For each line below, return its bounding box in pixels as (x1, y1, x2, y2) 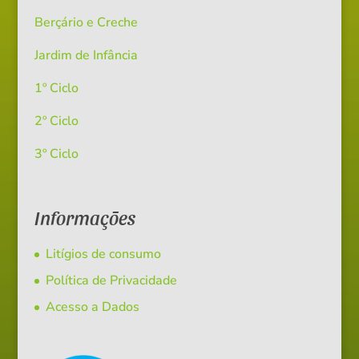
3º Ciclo (34, 145, 79, 163)
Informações (34, 206, 135, 229)
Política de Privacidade (45, 272, 177, 290)
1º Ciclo (34, 79, 79, 98)
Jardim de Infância (34, 46, 138, 65)
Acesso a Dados (45, 298, 139, 317)
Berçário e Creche (34, 14, 138, 32)
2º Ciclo (34, 112, 79, 131)
